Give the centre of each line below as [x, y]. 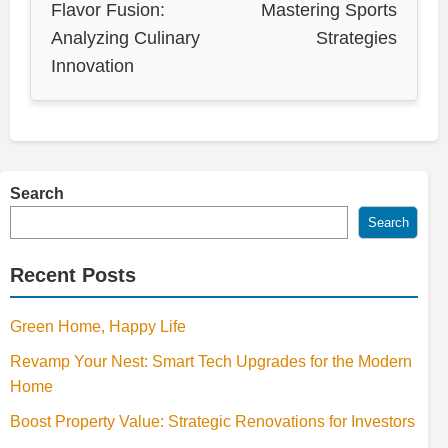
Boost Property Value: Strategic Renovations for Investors [212, 421]
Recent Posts [73, 274]
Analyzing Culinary [125, 37]
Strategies [356, 37]
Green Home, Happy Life [98, 326]
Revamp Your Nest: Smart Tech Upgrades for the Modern [211, 361]
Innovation [92, 65]
